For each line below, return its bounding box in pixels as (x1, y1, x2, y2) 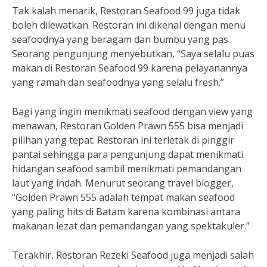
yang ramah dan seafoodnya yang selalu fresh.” (12, 76, 224, 89)
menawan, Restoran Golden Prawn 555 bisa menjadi (12, 119, 243, 132)
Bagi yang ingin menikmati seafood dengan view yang (12, 105, 253, 118)
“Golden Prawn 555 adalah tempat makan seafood (12, 191, 235, 204)
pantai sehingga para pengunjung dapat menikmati (12, 148, 243, 161)
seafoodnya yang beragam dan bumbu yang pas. (12, 33, 230, 46)
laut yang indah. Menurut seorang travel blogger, (12, 176, 234, 190)
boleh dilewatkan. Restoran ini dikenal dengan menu (12, 18, 246, 32)
